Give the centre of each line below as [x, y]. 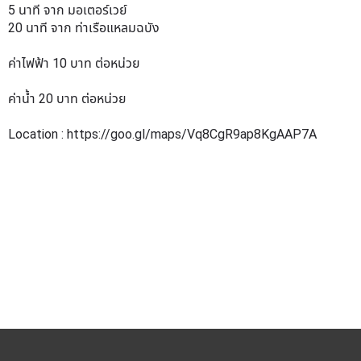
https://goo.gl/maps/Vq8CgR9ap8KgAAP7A [192, 134]
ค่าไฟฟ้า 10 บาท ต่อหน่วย [74, 63]
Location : [37, 134]
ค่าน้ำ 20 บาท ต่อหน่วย [67, 99]
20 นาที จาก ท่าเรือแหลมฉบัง [84, 28]
